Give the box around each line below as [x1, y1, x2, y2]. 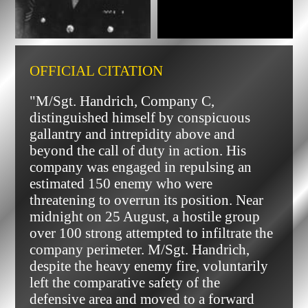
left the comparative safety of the [29, 274, 220, 290]
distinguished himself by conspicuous [29, 109, 250, 125]
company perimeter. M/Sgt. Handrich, [29, 241, 250, 257]
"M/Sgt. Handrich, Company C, [29, 92, 214, 109]
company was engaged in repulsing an [29, 158, 252, 175]
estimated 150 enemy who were [29, 175, 212, 191]
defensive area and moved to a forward [29, 290, 254, 307]
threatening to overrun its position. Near [29, 191, 263, 208]
